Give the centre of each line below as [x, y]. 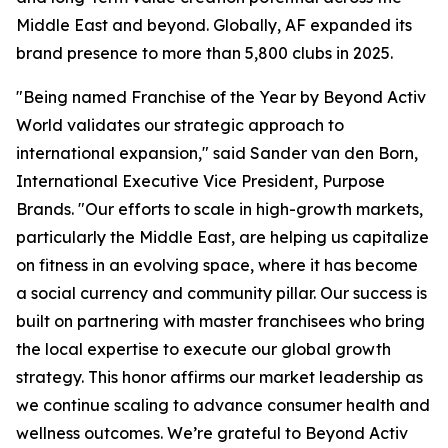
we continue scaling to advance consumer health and [223, 405]
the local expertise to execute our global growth [203, 349]
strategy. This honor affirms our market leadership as [219, 377]
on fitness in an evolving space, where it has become [217, 265]
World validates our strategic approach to [180, 125]
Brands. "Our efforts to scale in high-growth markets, [219, 209]
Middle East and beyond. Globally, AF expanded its [214, 25]
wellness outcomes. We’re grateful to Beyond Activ [212, 433]
